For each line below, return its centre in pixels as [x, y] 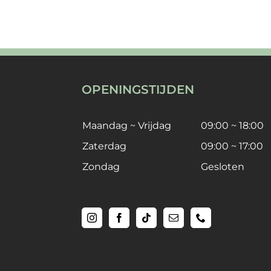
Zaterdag [104, 146]
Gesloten [222, 166]
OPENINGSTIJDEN [138, 89]
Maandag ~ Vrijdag [126, 125]
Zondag [101, 166]
